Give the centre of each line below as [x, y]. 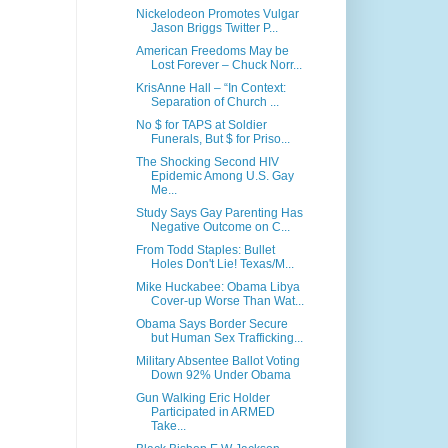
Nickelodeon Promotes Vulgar [217, 14]
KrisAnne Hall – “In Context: [210, 88]
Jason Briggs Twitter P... [214, 28]
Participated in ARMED [212, 412]
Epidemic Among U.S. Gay [222, 176]
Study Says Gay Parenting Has [219, 213]
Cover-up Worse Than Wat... [227, 301]
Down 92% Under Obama [220, 375]
